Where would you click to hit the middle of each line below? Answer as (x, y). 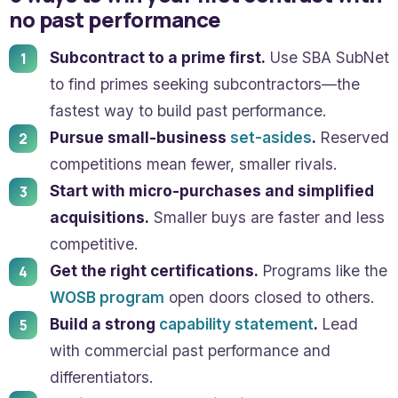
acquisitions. (99, 218)
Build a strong (104, 324)
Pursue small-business (140, 138)
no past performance (115, 20)
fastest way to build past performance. (188, 111)
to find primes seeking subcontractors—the (205, 84)
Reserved (353, 138)
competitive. (94, 244)
